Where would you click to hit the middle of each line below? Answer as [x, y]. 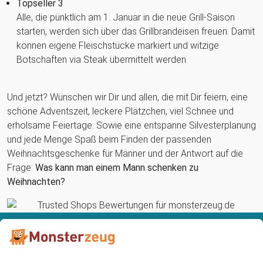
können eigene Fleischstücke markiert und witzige [118, 45]
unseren [84, 249]
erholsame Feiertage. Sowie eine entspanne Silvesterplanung [131, 125]
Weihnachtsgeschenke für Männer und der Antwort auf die [125, 153]
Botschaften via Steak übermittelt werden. [102, 59]
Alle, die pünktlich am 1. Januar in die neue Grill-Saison [126, 17]
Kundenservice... [156, 249]
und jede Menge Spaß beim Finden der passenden [109, 139]
